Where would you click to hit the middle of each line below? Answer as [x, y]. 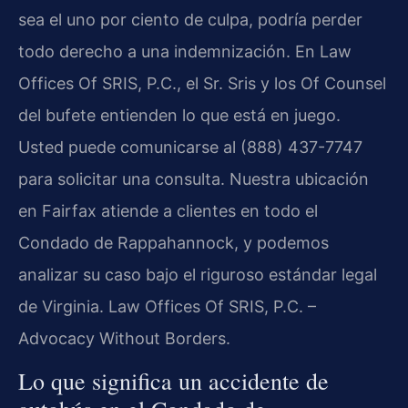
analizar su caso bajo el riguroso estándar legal [198, 274]
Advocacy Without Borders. [124, 338]
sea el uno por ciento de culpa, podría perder [190, 19]
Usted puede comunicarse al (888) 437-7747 [190, 147]
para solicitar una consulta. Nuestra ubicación [194, 178]
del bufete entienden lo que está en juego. [179, 115]
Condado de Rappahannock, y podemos [173, 242]
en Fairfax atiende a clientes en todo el [168, 210]
